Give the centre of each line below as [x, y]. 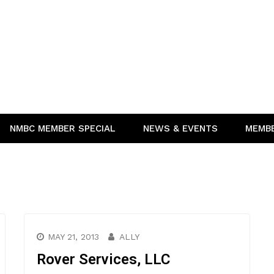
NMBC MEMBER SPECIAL [63, 128]
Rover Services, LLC [103, 259]
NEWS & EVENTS [180, 128]
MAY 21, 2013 [73, 237]
